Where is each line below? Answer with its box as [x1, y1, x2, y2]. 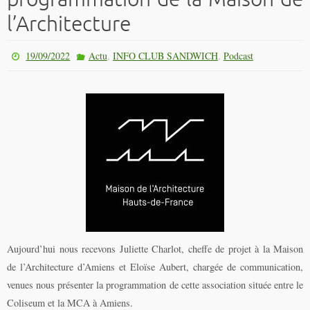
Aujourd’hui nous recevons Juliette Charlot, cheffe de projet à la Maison [7, 241, 303, 255]
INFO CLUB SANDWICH [112, 48, 218, 62]
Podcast [223, 48, 253, 62]
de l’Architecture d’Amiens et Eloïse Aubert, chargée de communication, [7, 259, 303, 273]
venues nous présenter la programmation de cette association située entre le [7, 277, 303, 291]
